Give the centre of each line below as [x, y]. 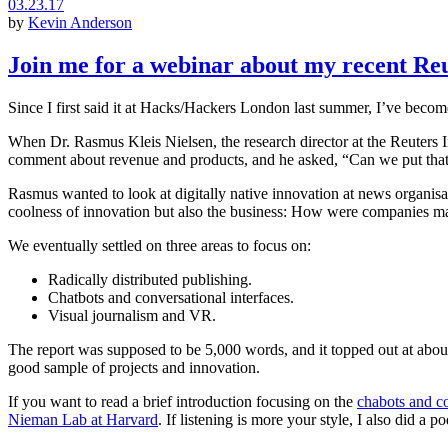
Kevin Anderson [80, 23]
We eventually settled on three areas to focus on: [159, 246]
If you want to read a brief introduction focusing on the [182, 402]
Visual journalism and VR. [132, 316]
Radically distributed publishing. [150, 280]
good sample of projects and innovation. [134, 368]
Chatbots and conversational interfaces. [171, 298]
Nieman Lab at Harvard [83, 420]
